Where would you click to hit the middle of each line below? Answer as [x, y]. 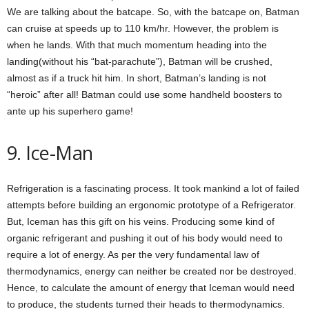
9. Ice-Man [50, 153]
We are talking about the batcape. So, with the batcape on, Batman [153, 12]
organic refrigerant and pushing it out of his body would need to [145, 238]
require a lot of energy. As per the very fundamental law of [133, 255]
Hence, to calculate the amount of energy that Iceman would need [151, 288]
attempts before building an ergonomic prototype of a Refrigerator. [151, 205]
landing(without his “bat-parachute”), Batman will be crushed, [140, 61]
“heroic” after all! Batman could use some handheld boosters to [144, 94]
